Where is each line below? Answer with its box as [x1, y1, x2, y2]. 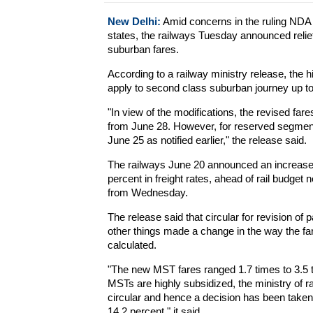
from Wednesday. [107, 187, 188, 198]
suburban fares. [107, 43, 179, 55]
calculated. [107, 239, 156, 251]
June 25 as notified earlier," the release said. [107, 134, 307, 146]
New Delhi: [107, 15, 161, 27]
